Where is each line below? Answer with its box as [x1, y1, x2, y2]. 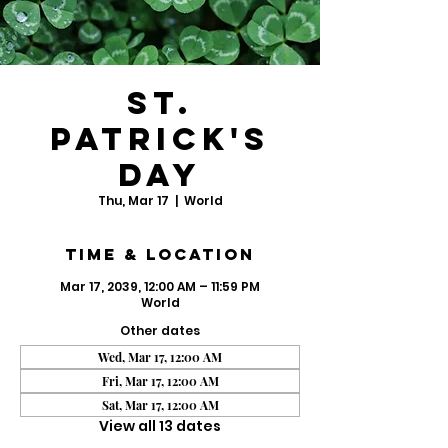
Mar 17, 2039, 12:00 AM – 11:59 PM [60, 278, 260, 295]
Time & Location [65, 244, 255, 264]
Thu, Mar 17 [97, 192, 169, 209]
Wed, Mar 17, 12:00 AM [98, 349, 222, 365]
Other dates [120, 322, 200, 339]
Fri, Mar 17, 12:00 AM [101, 373, 219, 389]
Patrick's [50, 119, 270, 159]
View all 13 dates [99, 416, 221, 436]
